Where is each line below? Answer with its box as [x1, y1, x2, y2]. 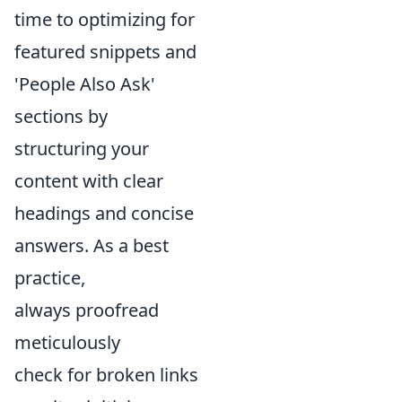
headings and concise [14, 201, 194, 225]
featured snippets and [14, 39, 197, 64]
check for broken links [14, 363, 198, 387]
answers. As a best [14, 233, 169, 258]
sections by [14, 104, 108, 128]
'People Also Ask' [14, 72, 155, 96]
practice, [14, 266, 85, 290]
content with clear [14, 169, 163, 193]
